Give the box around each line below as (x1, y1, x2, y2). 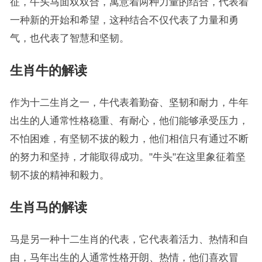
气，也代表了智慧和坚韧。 (9, 33, 129, 43)
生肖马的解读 (9, 200, 87, 215)
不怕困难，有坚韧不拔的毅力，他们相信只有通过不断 (9, 133, 249, 144)
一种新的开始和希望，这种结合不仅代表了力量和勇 (9, 15, 239, 25)
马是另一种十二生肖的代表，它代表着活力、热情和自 (9, 234, 249, 244)
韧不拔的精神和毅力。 (9, 170, 109, 180)
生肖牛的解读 (9, 63, 87, 78)
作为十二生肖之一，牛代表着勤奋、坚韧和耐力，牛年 (9, 97, 249, 108)
